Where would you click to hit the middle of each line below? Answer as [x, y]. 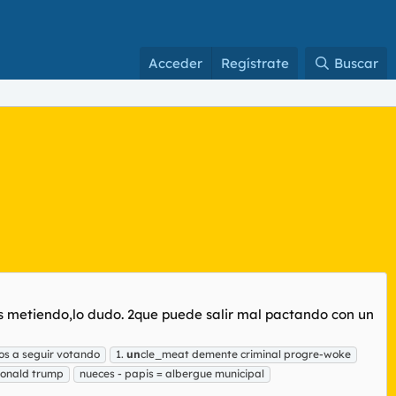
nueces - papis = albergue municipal [172, 373]
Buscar [356, 63]
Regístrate [255, 63]
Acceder [176, 63]
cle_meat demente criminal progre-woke [246, 354]
